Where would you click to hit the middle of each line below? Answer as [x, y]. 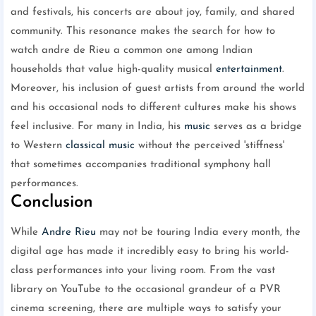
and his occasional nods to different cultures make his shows [153, 108]
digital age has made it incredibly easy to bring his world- [150, 252]
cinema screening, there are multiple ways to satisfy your [146, 309]
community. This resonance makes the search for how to [143, 32]
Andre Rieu [69, 233]
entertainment [249, 70]
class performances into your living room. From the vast [143, 271]
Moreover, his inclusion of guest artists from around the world [158, 89]
